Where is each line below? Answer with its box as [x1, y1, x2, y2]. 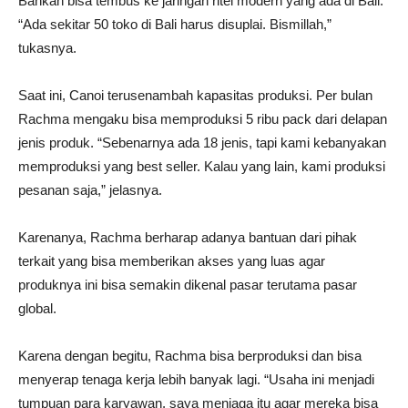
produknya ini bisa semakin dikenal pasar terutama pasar [18, 276, 357, 292]
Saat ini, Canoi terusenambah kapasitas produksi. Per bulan [18, 87, 372, 103]
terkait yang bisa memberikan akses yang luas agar [18, 252, 325, 269]
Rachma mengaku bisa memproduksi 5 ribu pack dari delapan [18, 110, 387, 127]
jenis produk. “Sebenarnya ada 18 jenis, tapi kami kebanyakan [18, 134, 386, 150]
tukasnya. [18, 39, 76, 56]
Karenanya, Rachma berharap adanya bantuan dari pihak [18, 229, 357, 245]
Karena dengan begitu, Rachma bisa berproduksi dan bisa [18, 347, 362, 363]
